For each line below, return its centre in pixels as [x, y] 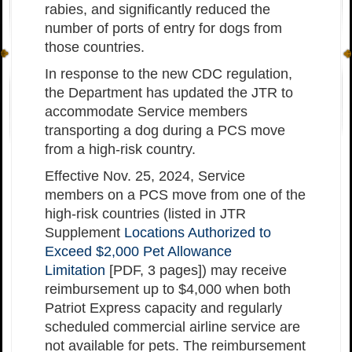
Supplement [84, 233]
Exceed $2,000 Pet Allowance [138, 252]
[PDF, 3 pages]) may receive [196, 271]
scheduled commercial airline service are [172, 327]
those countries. [95, 48]
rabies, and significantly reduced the [158, 10]
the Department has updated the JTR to [169, 93]
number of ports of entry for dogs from [163, 29]
